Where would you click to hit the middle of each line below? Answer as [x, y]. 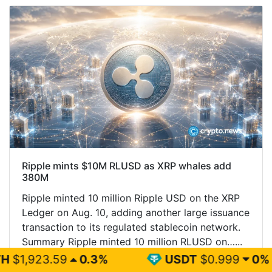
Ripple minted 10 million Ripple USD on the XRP [131, 198]
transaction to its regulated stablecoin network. [133, 227]
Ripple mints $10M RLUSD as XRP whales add [127, 165]
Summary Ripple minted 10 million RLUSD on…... [132, 241]
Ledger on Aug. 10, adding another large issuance [136, 212]
